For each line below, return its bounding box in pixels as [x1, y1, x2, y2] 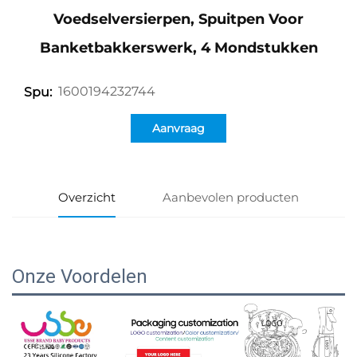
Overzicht [58, 189, 116, 205]
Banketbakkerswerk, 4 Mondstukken [39, 38, 318, 57]
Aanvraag [152, 120, 205, 135]
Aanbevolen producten [162, 189, 299, 205]
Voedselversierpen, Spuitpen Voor [53, 10, 304, 28]
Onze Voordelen [12, 265, 147, 288]
